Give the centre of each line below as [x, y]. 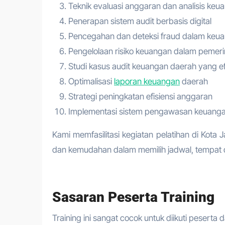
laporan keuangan [147, 81]
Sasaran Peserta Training [133, 197]
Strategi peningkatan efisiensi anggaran [140, 96]
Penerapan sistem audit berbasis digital [140, 21]
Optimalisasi [91, 81]
